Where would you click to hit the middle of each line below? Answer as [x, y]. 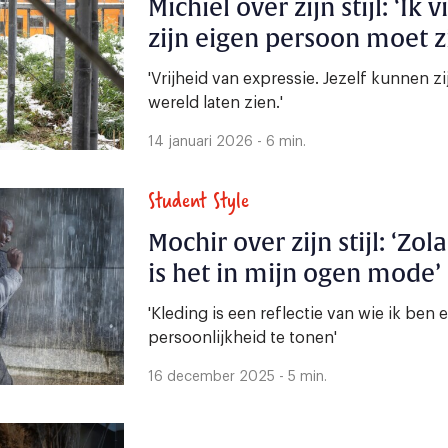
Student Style [198, 200]
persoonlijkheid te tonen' [242, 338]
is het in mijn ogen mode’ [294, 274]
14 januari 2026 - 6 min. [227, 142]
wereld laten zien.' [215, 103]
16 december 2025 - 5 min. [237, 377]
